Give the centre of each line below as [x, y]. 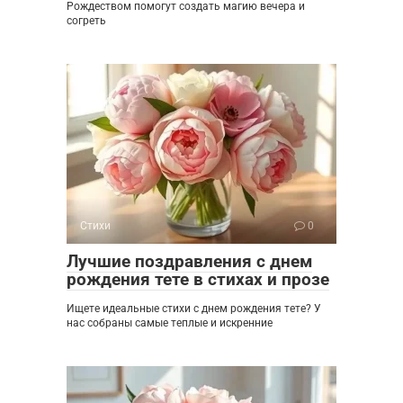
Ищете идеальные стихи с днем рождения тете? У [194, 309]
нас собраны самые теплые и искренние [170, 323]
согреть [86, 21]
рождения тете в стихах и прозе [198, 280]
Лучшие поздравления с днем [189, 262]
